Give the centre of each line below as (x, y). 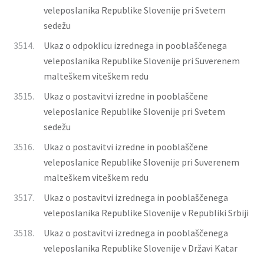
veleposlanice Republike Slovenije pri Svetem (134, 111)
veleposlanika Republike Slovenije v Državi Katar (141, 248)
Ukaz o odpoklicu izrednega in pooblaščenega (135, 45)
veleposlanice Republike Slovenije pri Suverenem (141, 162)
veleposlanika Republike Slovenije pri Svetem (135, 10)
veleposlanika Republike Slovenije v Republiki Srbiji (146, 213)
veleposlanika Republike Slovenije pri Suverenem (142, 61)
